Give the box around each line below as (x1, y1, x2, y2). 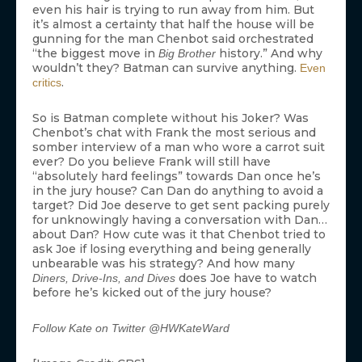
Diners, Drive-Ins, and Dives (32, 271, 175, 285)
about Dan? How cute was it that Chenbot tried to (32, 227, 326, 242)
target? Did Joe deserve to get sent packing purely (32, 198, 330, 213)
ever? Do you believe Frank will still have (32, 154, 271, 170)
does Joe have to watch (175, 271, 317, 286)
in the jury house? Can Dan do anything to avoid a (32, 183, 323, 199)
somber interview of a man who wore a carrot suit (32, 140, 325, 155)
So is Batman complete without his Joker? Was (32, 111, 309, 126)
